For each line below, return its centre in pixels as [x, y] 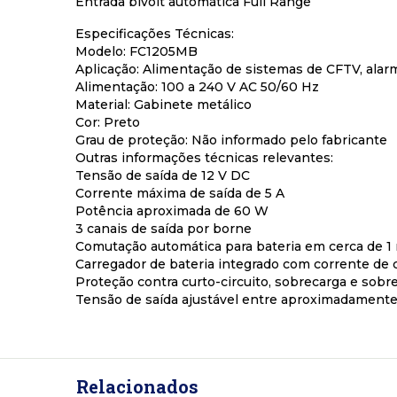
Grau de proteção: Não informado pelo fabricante [231, 140]
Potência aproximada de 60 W [172, 211]
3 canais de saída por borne [163, 229]
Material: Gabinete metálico [163, 105]
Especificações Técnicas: [155, 34]
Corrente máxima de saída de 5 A [180, 194]
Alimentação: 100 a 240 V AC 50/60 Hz [197, 87]
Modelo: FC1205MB [136, 52]
